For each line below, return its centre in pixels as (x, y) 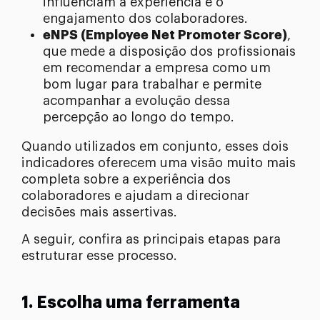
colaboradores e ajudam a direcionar (135, 196)
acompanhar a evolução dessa (136, 101)
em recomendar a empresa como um (157, 68)
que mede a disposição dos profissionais (169, 52)
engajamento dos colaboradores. (145, 19)
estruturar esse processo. (99, 256)
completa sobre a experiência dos (126, 180)
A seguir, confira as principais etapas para (151, 240)
